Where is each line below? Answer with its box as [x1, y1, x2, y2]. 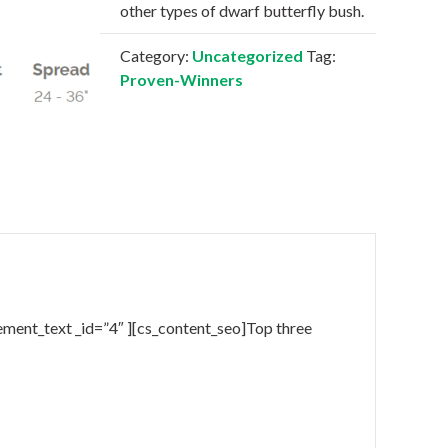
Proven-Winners [120, 70, 243, 89]
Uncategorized [192, 46, 303, 65]
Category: [120, 46, 192, 65]
